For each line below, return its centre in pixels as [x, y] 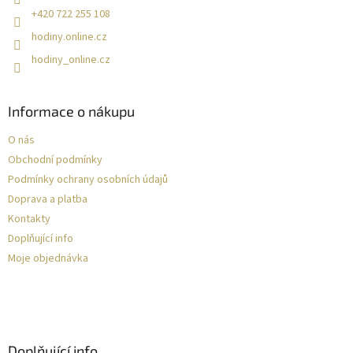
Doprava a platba [48, 199]
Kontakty [29, 219]
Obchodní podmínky [55, 160]
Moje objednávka [48, 258]
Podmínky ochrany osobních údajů [88, 179]
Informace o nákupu [71, 111]
